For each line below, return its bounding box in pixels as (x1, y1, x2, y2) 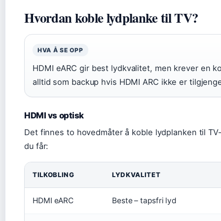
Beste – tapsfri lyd (112, 195, 177, 205)
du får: (24, 141, 49, 151)
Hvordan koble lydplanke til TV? (24, 7, 198, 27)
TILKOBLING (33, 170, 74, 179)
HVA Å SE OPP (37, 46, 83, 54)
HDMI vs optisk (24, 110, 84, 120)
